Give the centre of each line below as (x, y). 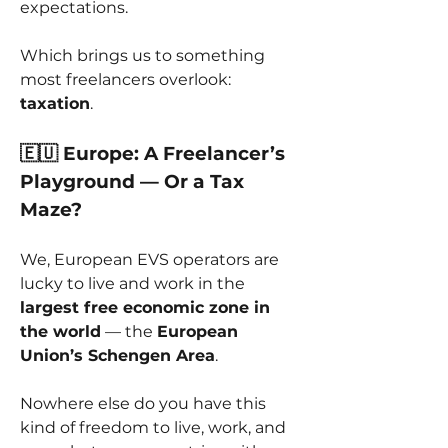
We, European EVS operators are (149, 259)
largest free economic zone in (145, 307)
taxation (55, 103)
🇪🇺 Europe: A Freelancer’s (152, 153)
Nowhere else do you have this (143, 403)
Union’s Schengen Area (117, 355)
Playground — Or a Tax (132, 181)
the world (60, 331)
